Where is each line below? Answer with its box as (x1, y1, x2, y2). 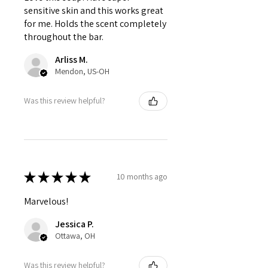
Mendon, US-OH (55, 65, 109, 77)
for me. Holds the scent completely (24, 17, 166, 30)
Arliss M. (55, 53, 88, 66)
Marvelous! (24, 194, 68, 208)
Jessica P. (55, 217, 94, 230)
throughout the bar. (24, 30, 103, 43)
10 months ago (117, 171, 167, 182)
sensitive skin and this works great (24, 4, 163, 17)
